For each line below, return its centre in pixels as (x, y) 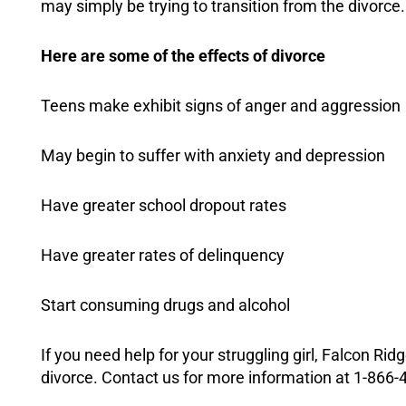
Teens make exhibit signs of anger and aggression (221, 106)
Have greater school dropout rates (164, 205)
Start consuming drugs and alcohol (165, 305)
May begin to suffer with (130, 155)
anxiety (245, 155)
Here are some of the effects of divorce (183, 56)
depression (345, 155)
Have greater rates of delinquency (163, 255)
